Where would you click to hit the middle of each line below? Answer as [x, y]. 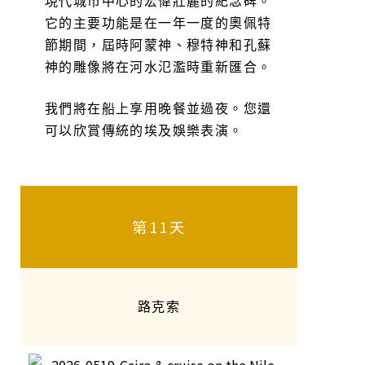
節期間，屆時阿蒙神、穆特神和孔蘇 [158, 45]
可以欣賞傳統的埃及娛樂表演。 [144, 130]
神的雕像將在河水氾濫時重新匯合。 [158, 67]
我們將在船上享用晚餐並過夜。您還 [158, 108]
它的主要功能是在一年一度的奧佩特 [158, 23]
